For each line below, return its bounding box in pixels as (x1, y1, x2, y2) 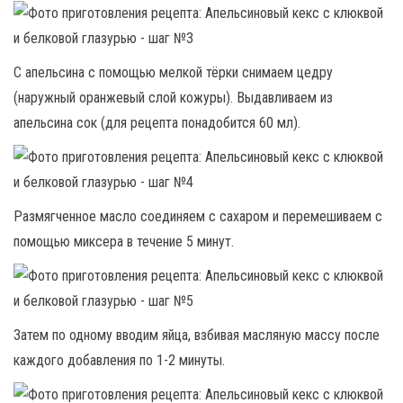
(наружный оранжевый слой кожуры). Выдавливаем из (13, 89, 333, 106)
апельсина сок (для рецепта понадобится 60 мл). (13, 114, 300, 131)
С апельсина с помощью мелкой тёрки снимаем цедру (13, 64, 333, 81)
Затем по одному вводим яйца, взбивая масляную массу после (13, 327, 380, 344)
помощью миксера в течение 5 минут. (13, 233, 234, 250)
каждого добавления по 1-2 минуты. (13, 352, 225, 369)
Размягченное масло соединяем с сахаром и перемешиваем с (13, 208, 382, 225)
